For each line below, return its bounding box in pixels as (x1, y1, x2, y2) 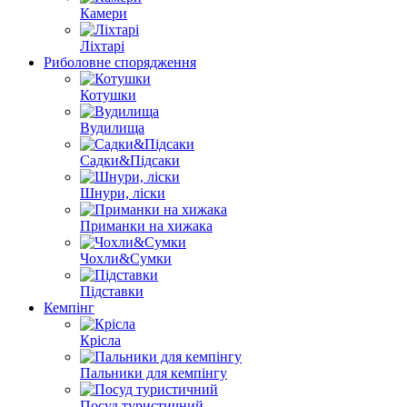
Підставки (80, 283, 144, 299)
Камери (80, 5, 127, 21)
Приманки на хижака (80, 218, 213, 233)
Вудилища (80, 120, 144, 135)
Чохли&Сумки (80, 251, 172, 266)
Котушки (80, 87, 136, 103)
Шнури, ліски (80, 185, 165, 201)
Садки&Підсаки (80, 153, 180, 168)
